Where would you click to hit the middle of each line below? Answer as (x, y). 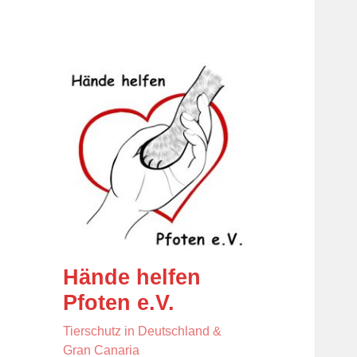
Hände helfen (132, 278)
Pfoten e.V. (119, 303)
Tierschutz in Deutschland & (143, 331)
